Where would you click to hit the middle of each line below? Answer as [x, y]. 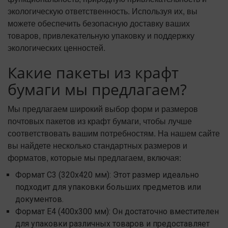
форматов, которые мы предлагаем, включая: [94, 158]
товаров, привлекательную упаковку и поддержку [101, 36]
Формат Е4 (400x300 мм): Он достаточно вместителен [117, 212]
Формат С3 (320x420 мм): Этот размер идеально [107, 175]
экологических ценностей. [56, 48]
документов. [39, 199]
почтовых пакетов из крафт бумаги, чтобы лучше [100, 121]
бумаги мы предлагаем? [97, 90]
